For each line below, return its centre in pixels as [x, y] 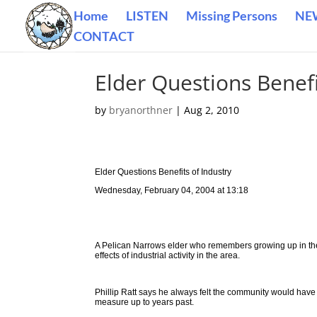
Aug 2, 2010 [212, 110]
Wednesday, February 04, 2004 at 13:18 [172, 190]
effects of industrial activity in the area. [168, 255]
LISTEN [147, 16]
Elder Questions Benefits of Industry [163, 172]
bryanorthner [141, 110]
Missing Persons [232, 16]
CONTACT [104, 36]
